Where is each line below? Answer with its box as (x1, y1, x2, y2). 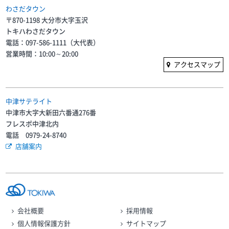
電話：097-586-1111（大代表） (6, 37, 100, 48)
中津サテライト (6, 96, 53, 106)
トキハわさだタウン (6, 26, 66, 36)
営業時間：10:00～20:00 (6, 49, 79, 59)
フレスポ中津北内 (6, 119, 59, 129)
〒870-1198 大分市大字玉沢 (6, 15, 88, 25)
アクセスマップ (173, 59, 220, 70)
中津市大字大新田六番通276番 (6, 107, 97, 118)
